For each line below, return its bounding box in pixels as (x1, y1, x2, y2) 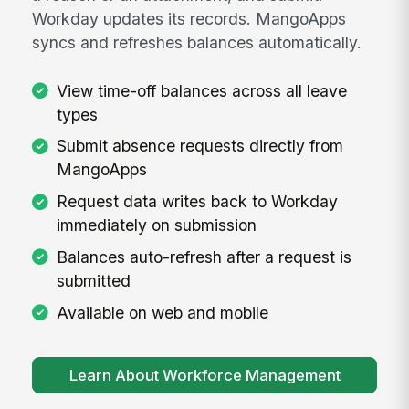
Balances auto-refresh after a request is (56, 247, 351, 267)
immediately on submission (56, 215, 257, 236)
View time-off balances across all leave (56, 80, 347, 100)
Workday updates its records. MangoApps (32, 9, 347, 29)
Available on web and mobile (56, 302, 268, 322)
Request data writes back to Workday (56, 192, 338, 212)
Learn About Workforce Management (68, 365, 341, 384)
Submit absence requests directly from (56, 136, 343, 156)
